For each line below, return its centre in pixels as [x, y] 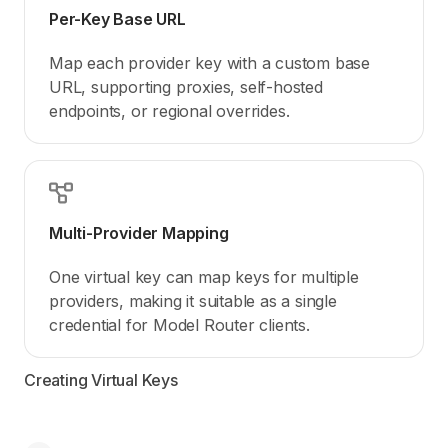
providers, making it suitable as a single [193, 300]
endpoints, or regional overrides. [169, 110]
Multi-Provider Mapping [139, 232]
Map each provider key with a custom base [209, 62]
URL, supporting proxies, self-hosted [186, 86]
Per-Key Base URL [117, 18]
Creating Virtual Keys [101, 379]
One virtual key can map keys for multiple [204, 276]
